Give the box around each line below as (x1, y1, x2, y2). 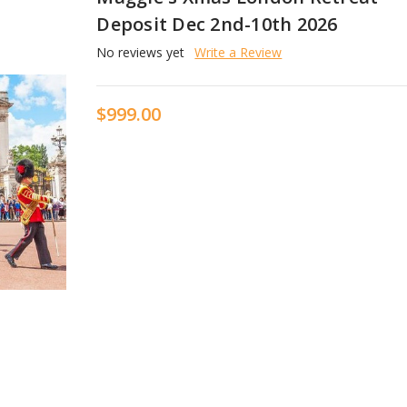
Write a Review (194, 43, 283, 61)
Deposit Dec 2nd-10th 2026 (96, 11, 338, 36)
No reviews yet (96, 43, 185, 61)
